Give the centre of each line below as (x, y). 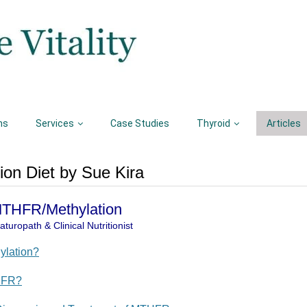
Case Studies (139, 123)
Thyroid (213, 123)
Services (54, 123)
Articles (283, 123)
